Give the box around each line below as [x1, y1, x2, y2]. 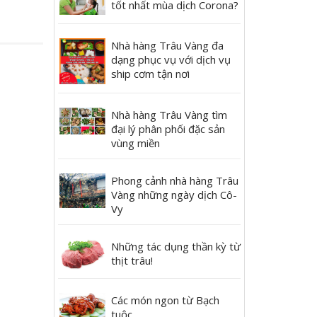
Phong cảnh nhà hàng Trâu [111, 173, 238, 188]
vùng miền [111, 136, 160, 151]
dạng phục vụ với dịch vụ [111, 52, 231, 67]
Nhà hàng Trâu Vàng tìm [111, 108, 227, 122]
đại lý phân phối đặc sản [111, 122, 225, 137]
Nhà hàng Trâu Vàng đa [111, 38, 224, 53]
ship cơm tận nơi [111, 67, 190, 81]
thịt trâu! [111, 253, 153, 268]
